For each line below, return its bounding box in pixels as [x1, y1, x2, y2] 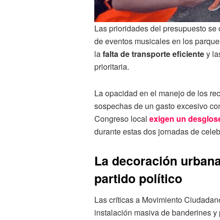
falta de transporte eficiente [103, 48, 204, 60]
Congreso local [94, 113, 149, 125]
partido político [94, 169, 182, 188]
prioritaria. [94, 61, 129, 73]
